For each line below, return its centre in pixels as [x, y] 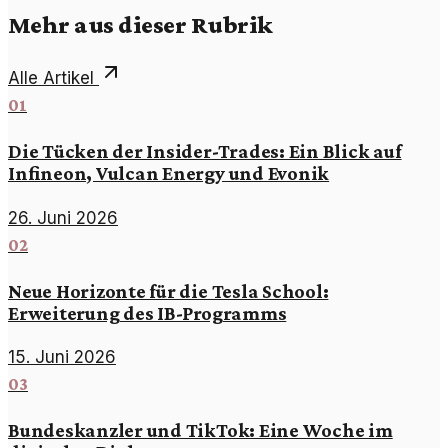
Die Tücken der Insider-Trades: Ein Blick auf [205, 150]
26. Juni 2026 [63, 217]
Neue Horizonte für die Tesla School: [168, 290]
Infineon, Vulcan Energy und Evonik [169, 172]
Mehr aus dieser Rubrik [140, 23]
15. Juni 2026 [62, 357]
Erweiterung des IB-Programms [147, 312]
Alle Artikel [53, 77]
